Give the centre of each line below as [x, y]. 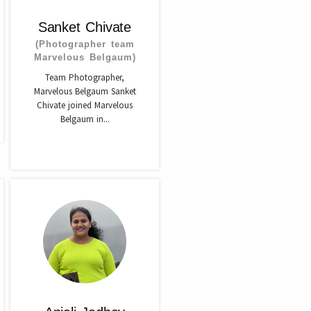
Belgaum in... [85, 119]
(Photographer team [85, 44]
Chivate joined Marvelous [85, 105]
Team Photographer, [85, 77]
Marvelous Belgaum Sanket [85, 91]
